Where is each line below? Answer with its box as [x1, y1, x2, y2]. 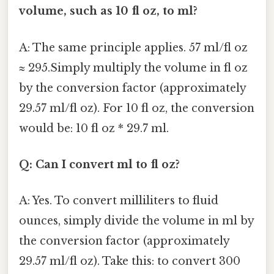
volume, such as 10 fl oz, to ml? [19, 4, 198, 18]
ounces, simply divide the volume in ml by [19, 214, 254, 228]
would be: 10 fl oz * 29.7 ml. [19, 121, 169, 135]
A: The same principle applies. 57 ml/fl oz [19, 40, 248, 54]
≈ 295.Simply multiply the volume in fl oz [19, 61, 248, 75]
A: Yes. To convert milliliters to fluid [19, 194, 218, 208]
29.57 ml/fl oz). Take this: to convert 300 [19, 254, 240, 268]
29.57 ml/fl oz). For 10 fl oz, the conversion [19, 101, 254, 115]
